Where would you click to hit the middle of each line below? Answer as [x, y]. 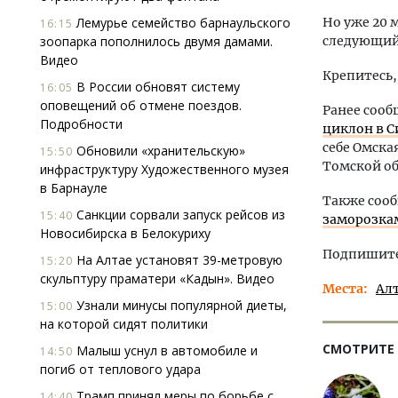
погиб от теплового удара [120, 369]
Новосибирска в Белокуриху [125, 233]
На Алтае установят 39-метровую [178, 260]
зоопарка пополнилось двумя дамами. [156, 41]
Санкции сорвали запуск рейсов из [179, 215]
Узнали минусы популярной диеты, [180, 305]
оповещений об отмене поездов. [141, 105]
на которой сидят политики [124, 324]
